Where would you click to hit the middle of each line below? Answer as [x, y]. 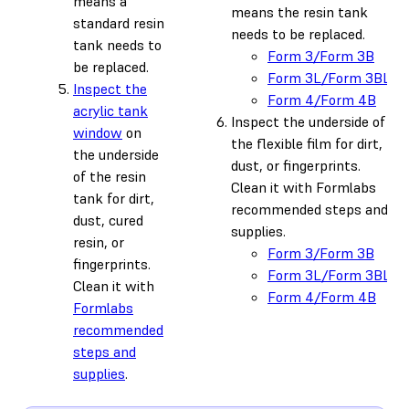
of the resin [110, 176]
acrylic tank [110, 110]
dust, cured [108, 220]
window [98, 132]
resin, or [99, 241]
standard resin [119, 22]
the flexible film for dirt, [307, 143]
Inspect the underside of [308, 121]
